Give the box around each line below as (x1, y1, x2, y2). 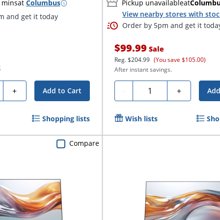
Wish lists (125, 114, 158, 123)
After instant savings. (114, 65, 172, 74)
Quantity (137, 84, 169, 95)
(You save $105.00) (154, 55, 206, 64)
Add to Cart (43, 86, 82, 95)
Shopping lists (42, 114, 90, 123)
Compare (69, 138, 100, 148)
